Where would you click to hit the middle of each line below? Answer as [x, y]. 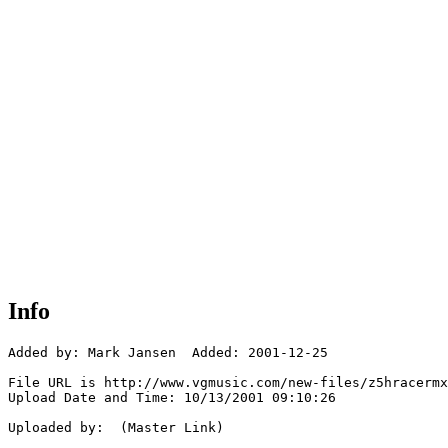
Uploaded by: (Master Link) [116, 428]
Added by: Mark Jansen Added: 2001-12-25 [168, 353]
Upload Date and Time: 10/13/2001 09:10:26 [172, 398]
